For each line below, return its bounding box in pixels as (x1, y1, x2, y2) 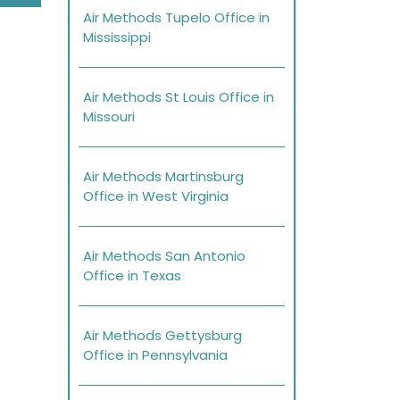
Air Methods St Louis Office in (83, 87, 274, 107)
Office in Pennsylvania (83, 346, 228, 365)
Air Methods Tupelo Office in (83, 8, 270, 28)
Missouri (83, 107, 135, 127)
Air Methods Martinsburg (83, 167, 244, 187)
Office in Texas (83, 266, 181, 286)
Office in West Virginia (83, 187, 229, 206)
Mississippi (83, 28, 151, 47)
